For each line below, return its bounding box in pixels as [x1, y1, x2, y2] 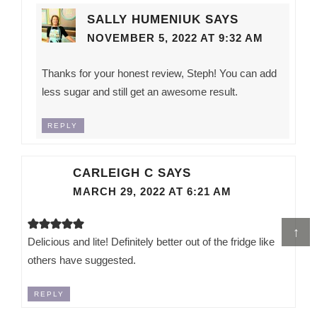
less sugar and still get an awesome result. [41, 86, 238, 98]
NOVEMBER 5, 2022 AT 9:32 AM [86, 33, 263, 45]
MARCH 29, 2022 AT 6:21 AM [73, 186, 232, 198]
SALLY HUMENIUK [86, 12, 201, 27]
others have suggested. [28, 254, 137, 267]
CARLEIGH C [73, 166, 154, 180]
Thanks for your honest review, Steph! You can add [41, 67, 277, 80]
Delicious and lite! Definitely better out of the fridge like [28, 236, 275, 248]
